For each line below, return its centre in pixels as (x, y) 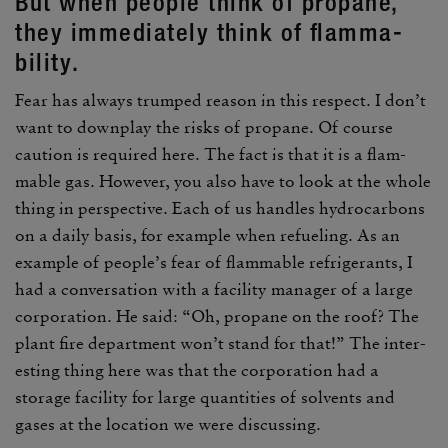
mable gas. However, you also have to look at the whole (223, 181)
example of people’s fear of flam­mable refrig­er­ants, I (214, 262)
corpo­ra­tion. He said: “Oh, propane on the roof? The (217, 316)
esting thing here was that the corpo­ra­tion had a (197, 370)
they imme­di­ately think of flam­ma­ (208, 32)
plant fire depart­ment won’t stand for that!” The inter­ (220, 343)
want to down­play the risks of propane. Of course (204, 127)
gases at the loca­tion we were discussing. (168, 424)
